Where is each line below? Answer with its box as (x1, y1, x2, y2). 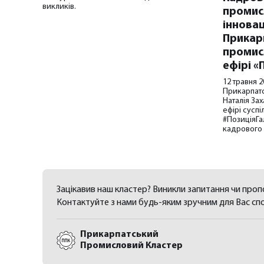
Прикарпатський (80, 230, 159, 240)
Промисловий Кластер (80, 241, 183, 251)
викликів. (42, 2, 76, 11)
